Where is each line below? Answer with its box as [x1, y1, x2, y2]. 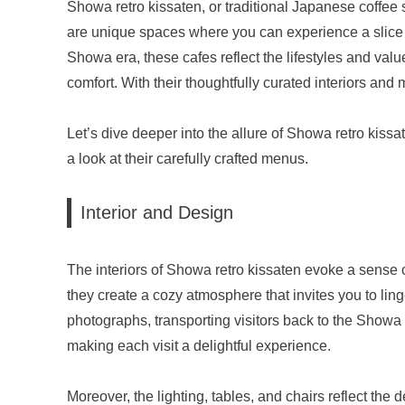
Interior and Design [80, 202, 233, 223]
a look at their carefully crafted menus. [67, 151, 308, 167]
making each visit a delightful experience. [67, 337, 331, 353]
